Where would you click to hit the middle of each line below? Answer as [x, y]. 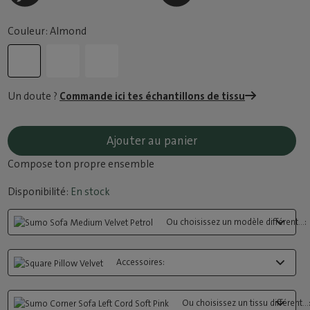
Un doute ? [34, 96]
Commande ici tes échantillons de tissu [153, 96]
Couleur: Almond [47, 31]
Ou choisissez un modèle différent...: [237, 222]
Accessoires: [141, 262]
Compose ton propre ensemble [81, 164]
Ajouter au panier [152, 140]
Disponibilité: [38, 192]
